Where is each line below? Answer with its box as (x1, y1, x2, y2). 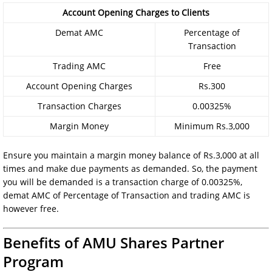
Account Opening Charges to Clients (63, 6, 209, 18)
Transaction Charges (37, 100, 121, 112)
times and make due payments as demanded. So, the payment (3, 162, 257, 174)
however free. (3, 202, 59, 214)
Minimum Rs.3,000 (174, 120, 250, 132)
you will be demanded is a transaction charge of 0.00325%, (3, 175, 242, 188)
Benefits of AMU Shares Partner (3, 232, 224, 253)
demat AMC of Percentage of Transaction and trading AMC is (3, 189, 250, 201)
